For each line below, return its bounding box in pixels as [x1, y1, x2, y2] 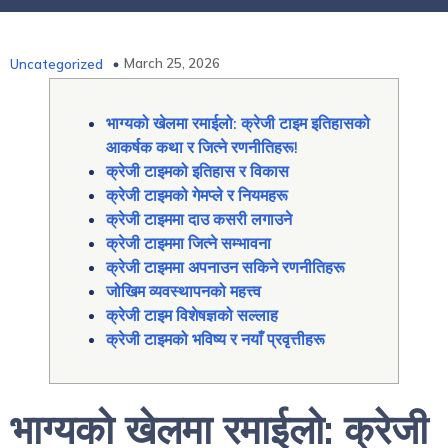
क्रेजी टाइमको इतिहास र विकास [106, 161, 289, 181]
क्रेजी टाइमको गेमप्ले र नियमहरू [106, 185, 288, 205]
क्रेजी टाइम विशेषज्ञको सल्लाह [106, 305, 278, 325]
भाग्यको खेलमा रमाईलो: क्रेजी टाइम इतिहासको [106, 113, 370, 133]
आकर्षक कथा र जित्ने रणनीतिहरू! [106, 137, 298, 157]
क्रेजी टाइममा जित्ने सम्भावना [106, 233, 271, 253]
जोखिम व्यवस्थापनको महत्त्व [106, 281, 261, 301]
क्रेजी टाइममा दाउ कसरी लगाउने [106, 209, 292, 229]
